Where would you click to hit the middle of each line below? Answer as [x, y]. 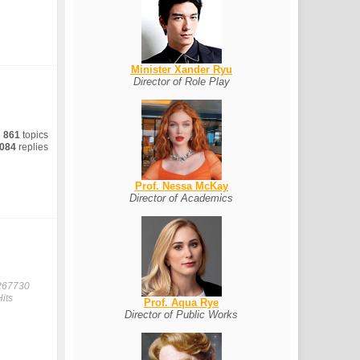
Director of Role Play [181, 82]
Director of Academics [182, 198]
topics [35, 135]
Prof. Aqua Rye [182, 303]
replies [33, 147]
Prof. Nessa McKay [181, 186]
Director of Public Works [182, 315]
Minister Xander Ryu [181, 70]
